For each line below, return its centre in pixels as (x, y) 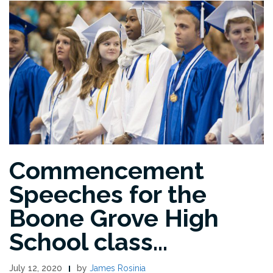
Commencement (107, 170)
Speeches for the (108, 194)
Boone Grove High (114, 218)
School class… (88, 241)
